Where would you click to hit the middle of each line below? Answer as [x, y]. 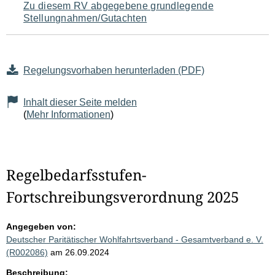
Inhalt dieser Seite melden [80, 103]
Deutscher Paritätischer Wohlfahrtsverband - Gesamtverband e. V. [135, 240]
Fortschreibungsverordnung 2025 [122, 197]
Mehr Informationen [68, 115]
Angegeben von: [41, 227]
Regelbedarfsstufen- [76, 175]
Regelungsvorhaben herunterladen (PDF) [114, 71]
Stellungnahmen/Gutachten [85, 18]
